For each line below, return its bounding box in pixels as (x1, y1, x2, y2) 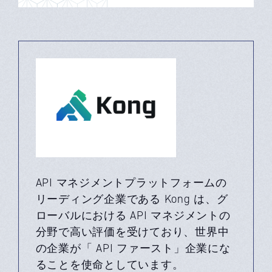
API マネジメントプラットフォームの (35, 175, 227, 190)
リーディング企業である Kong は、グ (35, 192, 228, 206)
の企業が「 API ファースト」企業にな (35, 241, 231, 256)
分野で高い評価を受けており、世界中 (35, 225, 229, 239)
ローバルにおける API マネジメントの (35, 208, 231, 223)
